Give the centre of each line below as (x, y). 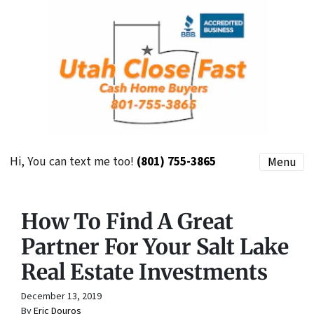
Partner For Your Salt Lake (155, 246)
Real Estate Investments (144, 272)
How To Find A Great (127, 221)
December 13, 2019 (61, 296)
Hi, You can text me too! (73, 162)
